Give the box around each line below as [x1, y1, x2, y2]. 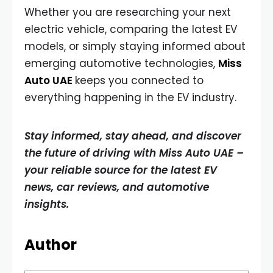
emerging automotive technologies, [24, 56, 218, 71]
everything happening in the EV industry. [24, 90, 236, 105]
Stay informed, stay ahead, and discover [24, 129, 241, 143]
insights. [24, 197, 72, 211]
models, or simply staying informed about [24, 39, 246, 54]
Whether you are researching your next [24, 5, 231, 19]
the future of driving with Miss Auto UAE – [24, 146, 244, 160]
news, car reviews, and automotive [24, 180, 209, 194]
